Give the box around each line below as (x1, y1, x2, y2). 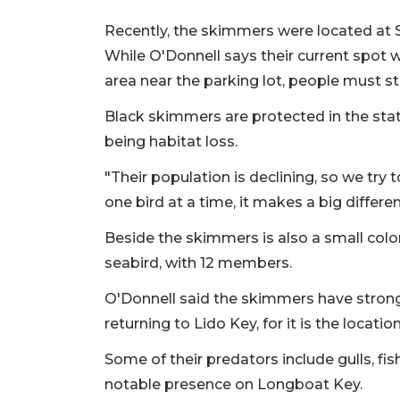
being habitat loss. (104, 132, 237, 150)
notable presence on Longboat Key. (104, 375, 366, 393)
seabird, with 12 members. (104, 254, 292, 271)
